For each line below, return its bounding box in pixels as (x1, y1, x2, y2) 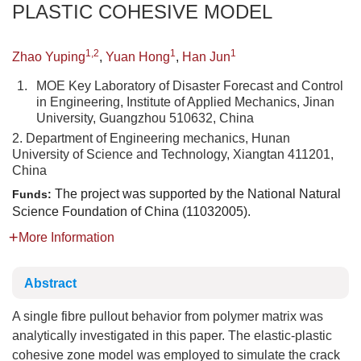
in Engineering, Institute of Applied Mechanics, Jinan (36, 95, 334, 109)
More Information (19, 230, 114, 244)
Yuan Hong (106, 50, 170, 64)
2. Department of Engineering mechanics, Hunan (12, 131, 290, 145)
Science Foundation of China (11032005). (12, 205, 251, 218)
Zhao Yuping (12, 50, 85, 64)
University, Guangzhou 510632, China (36, 111, 254, 125)
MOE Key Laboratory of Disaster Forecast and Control (36, 79, 343, 93)
